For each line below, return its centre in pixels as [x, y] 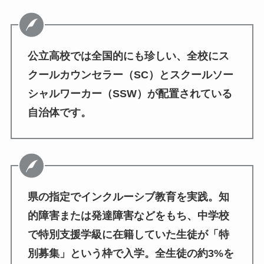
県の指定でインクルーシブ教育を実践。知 [128, 197]
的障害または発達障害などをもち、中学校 [128, 216]
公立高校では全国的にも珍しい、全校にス [128, 56]
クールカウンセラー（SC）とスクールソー [130, 75]
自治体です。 [59, 112]
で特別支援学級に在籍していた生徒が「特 [128, 235]
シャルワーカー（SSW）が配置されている [130, 93]
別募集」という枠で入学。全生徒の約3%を [131, 254]
